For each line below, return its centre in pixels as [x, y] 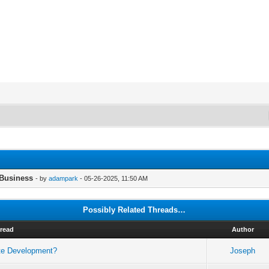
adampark [64, 178]
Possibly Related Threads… [134, 210]
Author [243, 229]
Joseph [243, 250]
